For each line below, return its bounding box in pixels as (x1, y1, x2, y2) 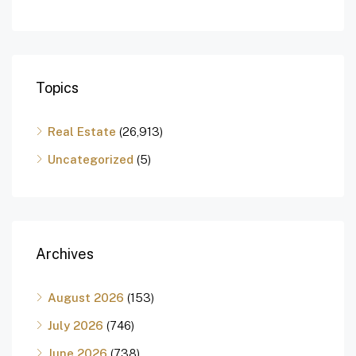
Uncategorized (48, 153, 133, 167)
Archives (36, 246, 94, 263)
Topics (36, 79, 79, 97)
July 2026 (48, 319, 103, 333)
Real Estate (48, 125, 116, 139)
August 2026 (48, 291, 124, 305)
